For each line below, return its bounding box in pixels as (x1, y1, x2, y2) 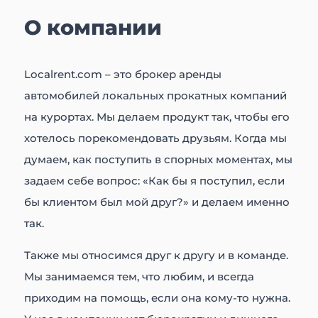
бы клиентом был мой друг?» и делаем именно (24, 195, 290, 209)
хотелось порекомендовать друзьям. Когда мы (24, 131, 287, 146)
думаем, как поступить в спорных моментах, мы (24, 153, 293, 167)
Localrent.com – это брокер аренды (24, 67, 222, 82)
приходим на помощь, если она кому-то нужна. (24, 291, 291, 305)
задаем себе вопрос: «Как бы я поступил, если (24, 174, 285, 188)
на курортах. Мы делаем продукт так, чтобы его (24, 110, 290, 124)
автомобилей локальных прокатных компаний (24, 89, 287, 103)
